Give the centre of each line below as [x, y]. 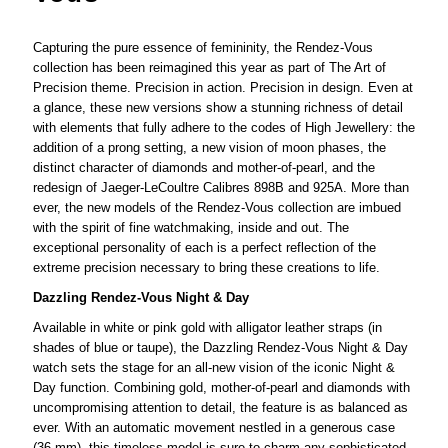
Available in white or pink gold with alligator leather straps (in [207, 327]
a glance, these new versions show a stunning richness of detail [217, 107]
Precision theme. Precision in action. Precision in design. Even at [222, 87]
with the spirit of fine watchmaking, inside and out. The [190, 227]
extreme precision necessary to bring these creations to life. [206, 267]
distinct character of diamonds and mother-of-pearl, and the [203, 167]
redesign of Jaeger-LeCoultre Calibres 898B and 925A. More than [220, 187]
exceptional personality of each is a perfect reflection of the [204, 247]
